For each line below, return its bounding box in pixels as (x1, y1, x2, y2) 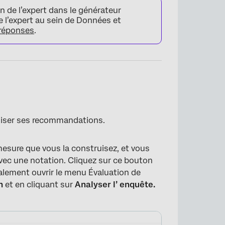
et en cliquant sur (3, 180, 75, 189)
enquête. (120, 180, 156, 189)
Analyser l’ (75, 180, 118, 189)
